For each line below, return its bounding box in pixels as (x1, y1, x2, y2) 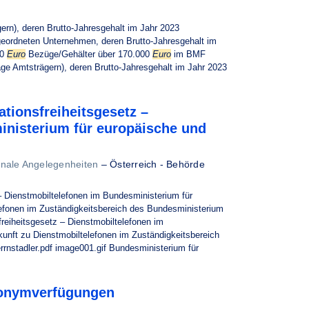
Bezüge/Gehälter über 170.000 (26, 49, 152, 59)
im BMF (171, 49, 206, 59)
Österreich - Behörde (110, 159, 205, 170)
